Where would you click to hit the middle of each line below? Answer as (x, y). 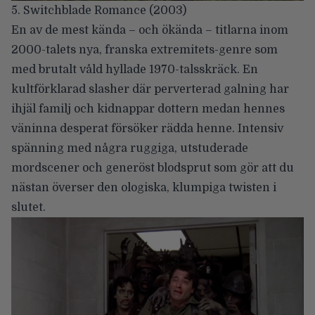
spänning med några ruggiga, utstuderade (130, 149)
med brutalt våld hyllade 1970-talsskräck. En (135, 70)
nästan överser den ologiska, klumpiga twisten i (144, 188)
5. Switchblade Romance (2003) (99, 11)
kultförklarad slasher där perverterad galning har (150, 90)
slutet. (28, 208)
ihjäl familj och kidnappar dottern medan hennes (148, 109)
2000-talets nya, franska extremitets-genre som (144, 50)
